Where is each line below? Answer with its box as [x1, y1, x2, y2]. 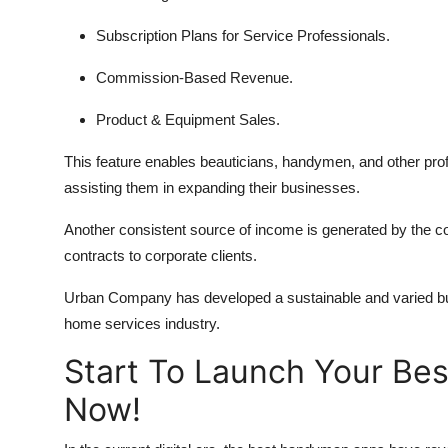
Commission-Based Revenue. [96, 69, 293, 87]
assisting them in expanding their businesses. [64, 179, 360, 197]
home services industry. [64, 315, 220, 333]
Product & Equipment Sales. [96, 111, 280, 129]
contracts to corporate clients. [64, 247, 257, 265]
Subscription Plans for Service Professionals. [96, 27, 390, 45]
